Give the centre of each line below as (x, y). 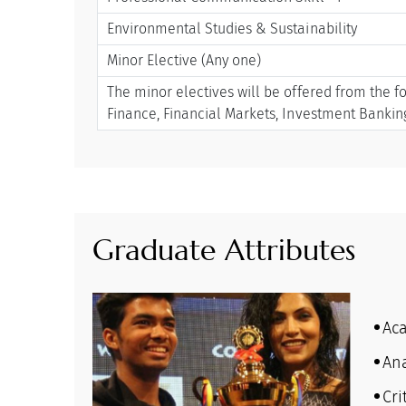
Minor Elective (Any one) (184, 60)
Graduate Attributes (224, 250)
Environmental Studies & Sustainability (232, 28)
